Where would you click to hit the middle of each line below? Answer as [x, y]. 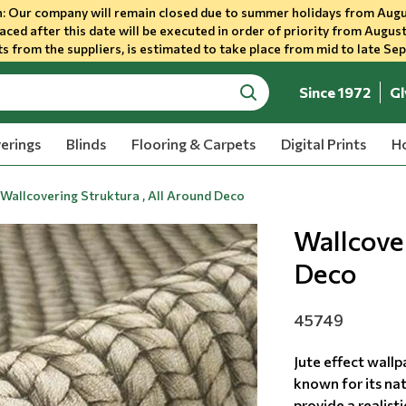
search [261, 101]
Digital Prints [323, 144]
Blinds [86, 144]
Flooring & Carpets [193, 144]
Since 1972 [335, 92]
